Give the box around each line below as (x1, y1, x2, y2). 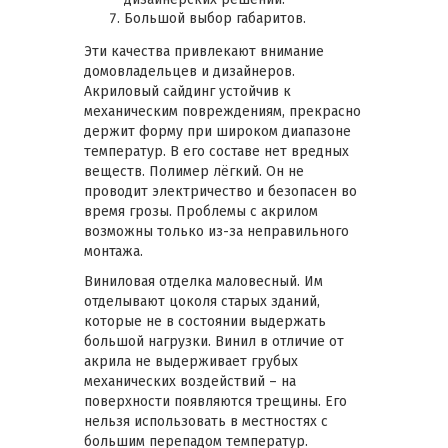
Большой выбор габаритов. (124, 9, 306, 27)
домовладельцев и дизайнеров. (84, 62, 295, 80)
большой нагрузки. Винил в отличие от (84, 332, 344, 350)
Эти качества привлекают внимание (84, 42, 324, 60)
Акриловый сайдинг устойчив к (84, 82, 291, 100)
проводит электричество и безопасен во (84, 182, 357, 200)
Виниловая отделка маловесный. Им (84, 272, 323, 290)
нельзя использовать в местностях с (84, 412, 328, 430)
